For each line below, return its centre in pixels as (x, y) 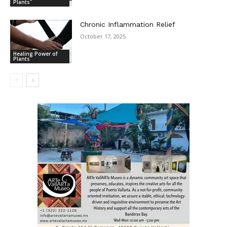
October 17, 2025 (103, 36)
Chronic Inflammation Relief (128, 24)
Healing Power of (35, 53)
